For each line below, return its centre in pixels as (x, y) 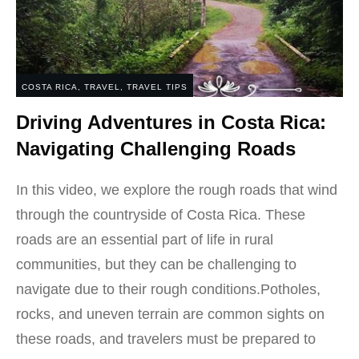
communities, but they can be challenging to (156, 264)
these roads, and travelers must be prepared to (166, 339)
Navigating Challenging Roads (156, 149)
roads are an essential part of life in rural (145, 240)
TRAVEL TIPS (157, 87)
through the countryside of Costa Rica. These (161, 215)
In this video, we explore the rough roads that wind (177, 190)
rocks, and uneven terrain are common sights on (170, 314)
